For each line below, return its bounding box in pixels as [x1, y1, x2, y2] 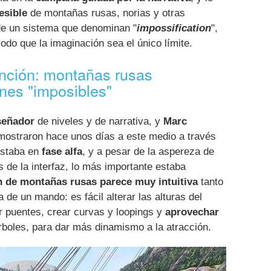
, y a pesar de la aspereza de [82, 145, 214, 157]
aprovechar [165, 206, 219, 218]
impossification [137, 22, 211, 34]
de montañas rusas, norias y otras [27, 7, 185, 19]
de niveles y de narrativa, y [34, 115, 163, 127]
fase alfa [42, 145, 82, 157]
